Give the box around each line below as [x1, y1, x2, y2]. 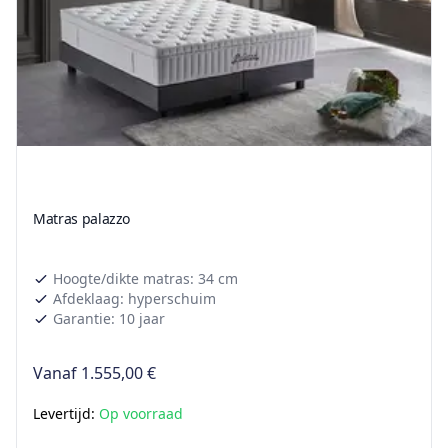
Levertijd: [33, 404, 99, 424]
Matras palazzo [33, 209, 131, 229]
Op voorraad [99, 404, 183, 424]
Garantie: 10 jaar [53, 309, 165, 329]
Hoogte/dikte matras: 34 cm [53, 269, 238, 289]
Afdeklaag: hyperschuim [53, 289, 216, 309]
